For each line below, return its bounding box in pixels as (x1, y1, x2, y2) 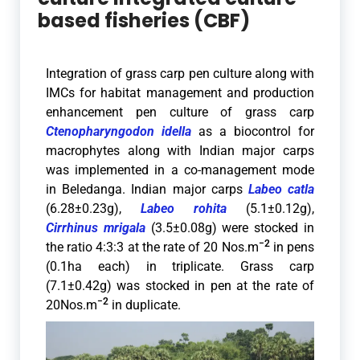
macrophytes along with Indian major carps (46, 143, 314, 159)
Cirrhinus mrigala (46, 220, 145, 236)
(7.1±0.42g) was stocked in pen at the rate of (46, 278, 314, 294)
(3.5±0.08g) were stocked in (145, 220, 315, 236)
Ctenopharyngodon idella (46, 124, 191, 140)
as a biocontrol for (191, 124, 314, 140)
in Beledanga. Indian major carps (46, 182, 248, 198)
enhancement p (46, 104, 143, 121)
